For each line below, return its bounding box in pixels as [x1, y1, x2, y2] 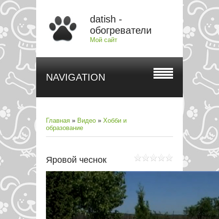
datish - [90, 14, 122, 24]
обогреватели [90, 25, 152, 36]
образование [46, 124, 83, 131]
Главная [46, 117, 70, 124]
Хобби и [103, 117, 127, 124]
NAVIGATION [46, 72, 105, 83]
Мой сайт [90, 36, 117, 44]
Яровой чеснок [46, 155, 107, 165]
